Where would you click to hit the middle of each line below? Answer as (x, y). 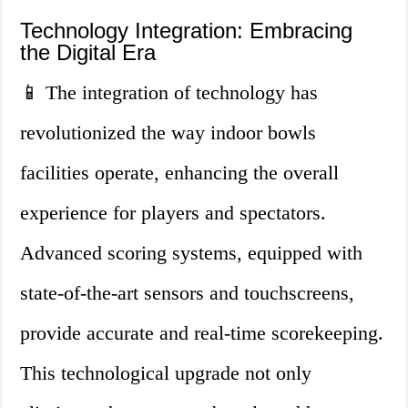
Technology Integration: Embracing (187, 31)
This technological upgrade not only (166, 373)
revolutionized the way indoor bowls (168, 133)
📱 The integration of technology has (169, 93)
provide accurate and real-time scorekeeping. (202, 333)
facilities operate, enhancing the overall (180, 173)
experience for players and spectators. (173, 213)
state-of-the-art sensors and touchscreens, (188, 293)
